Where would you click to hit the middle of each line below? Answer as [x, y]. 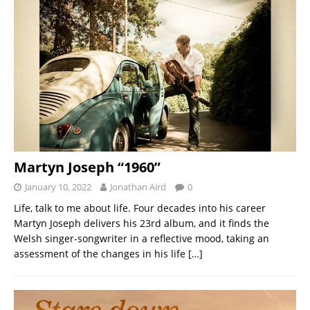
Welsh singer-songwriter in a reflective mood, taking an [142, 239]
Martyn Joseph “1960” [87, 167]
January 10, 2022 [58, 187]
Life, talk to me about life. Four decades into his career [140, 208]
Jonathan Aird [138, 187]
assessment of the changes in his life [101, 254]
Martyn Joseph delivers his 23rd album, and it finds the [142, 224]
